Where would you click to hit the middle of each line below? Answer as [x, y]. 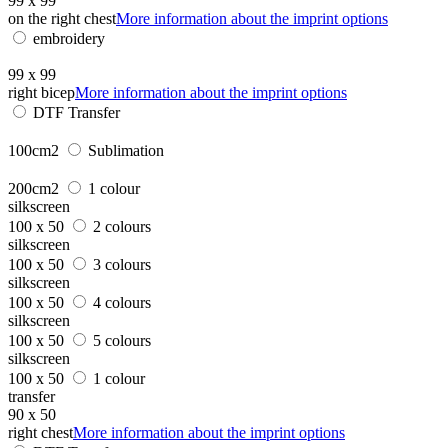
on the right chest [62, 18]
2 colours [122, 226]
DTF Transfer [76, 112]
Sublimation [126, 150]
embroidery [69, 38]
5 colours [122, 340]
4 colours [122, 302]
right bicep [41, 92]
